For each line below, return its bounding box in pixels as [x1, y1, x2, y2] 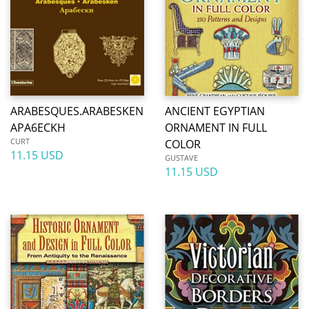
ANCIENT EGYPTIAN [165, 103, 265, 119]
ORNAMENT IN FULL [165, 120, 267, 135]
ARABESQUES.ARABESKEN [10, 103, 143, 119]
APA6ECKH [10, 120, 66, 135]
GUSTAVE [165, 152, 198, 163]
